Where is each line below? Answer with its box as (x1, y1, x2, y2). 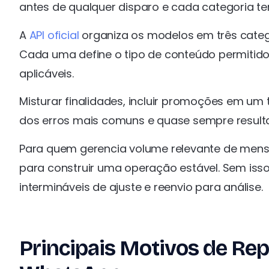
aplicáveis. (19, 65, 74, 81)
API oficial (29, 27, 79, 43)
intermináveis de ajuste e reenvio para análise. (19, 179, 263, 195)
